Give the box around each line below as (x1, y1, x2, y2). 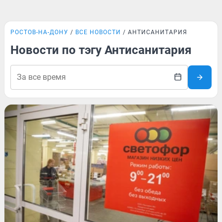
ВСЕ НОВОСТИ (75, 29, 121, 36)
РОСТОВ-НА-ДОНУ (10, 29, 68, 36)
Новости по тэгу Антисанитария (10, 43, 191, 57)
